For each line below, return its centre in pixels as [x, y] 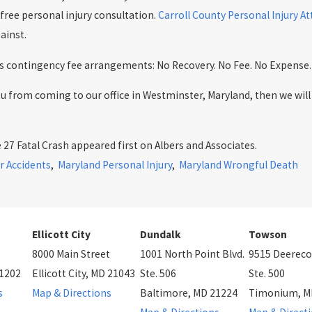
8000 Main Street [71, 254]
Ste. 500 [267, 274]
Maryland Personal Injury [115, 164]
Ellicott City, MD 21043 [83, 274]
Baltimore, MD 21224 [189, 293]
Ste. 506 [158, 274]
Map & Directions [71, 293]
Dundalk [161, 235]
